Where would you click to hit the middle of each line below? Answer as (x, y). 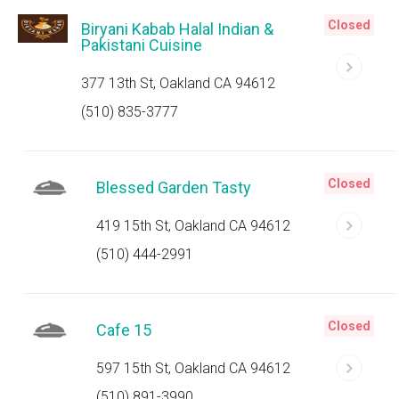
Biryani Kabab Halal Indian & (178, 29)
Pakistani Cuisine (142, 45)
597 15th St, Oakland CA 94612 (193, 368)
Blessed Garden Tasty (174, 187)
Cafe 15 (124, 330)
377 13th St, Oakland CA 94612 (179, 83)
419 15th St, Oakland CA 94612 (193, 226)
